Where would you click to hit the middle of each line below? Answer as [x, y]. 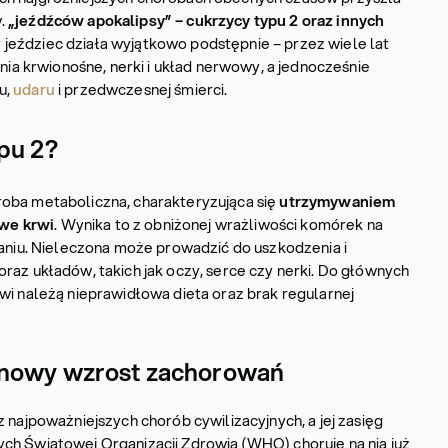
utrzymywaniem [337, 201]
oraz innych [343, 20]
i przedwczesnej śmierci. [143, 89]
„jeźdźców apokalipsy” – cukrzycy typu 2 [151, 20]
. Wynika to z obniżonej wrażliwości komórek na [218, 224]
